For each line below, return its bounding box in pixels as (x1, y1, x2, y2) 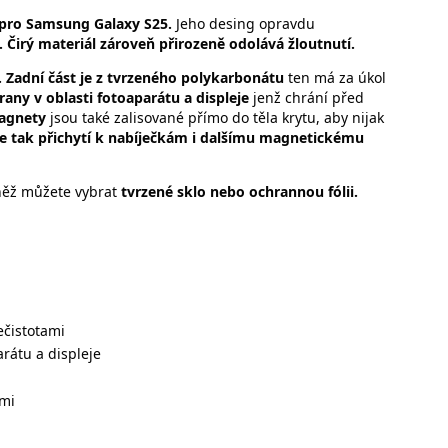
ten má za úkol (288, 68, 386, 88)
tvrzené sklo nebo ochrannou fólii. (121, 182, 358, 202)
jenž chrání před (249, 88, 364, 108)
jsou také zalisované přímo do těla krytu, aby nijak (46, 108, 384, 128)
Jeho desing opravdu (176, 14, 315, 34)
